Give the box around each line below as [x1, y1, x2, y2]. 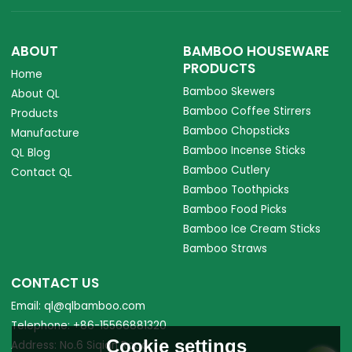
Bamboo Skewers [183, 84, 276, 100]
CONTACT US [11, 273, 100, 293]
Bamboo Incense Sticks [183, 143, 306, 159]
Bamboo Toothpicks [183, 182, 290, 198]
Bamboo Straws [183, 241, 268, 257]
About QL [11, 86, 60, 102]
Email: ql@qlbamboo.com [11, 299, 146, 314]
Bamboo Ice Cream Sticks [183, 222, 321, 237]
